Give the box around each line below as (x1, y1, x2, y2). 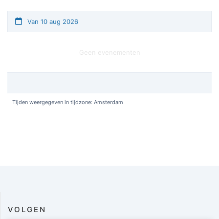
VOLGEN (8, 205, 46, 214)
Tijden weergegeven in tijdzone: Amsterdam (12, 99, 123, 106)
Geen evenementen (79, 48, 140, 56)
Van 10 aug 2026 (25, 18, 78, 25)
